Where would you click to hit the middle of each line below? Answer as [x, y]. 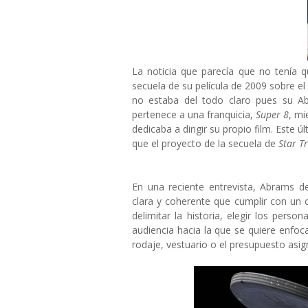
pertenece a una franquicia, [194, 114]
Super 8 [272, 114]
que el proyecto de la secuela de [205, 143]
